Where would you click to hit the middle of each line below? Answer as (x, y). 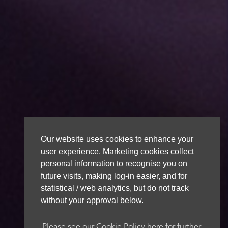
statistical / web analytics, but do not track (115, 188)
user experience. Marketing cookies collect (117, 151)
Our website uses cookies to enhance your (117, 139)
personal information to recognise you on (114, 163)
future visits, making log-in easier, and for (114, 176)
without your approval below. (92, 200)
